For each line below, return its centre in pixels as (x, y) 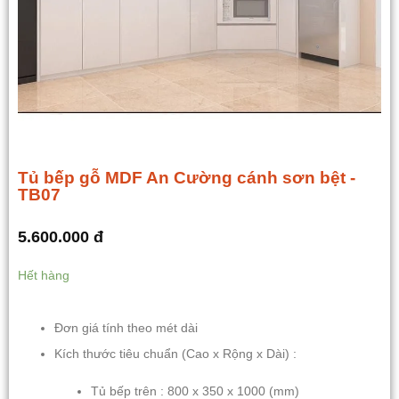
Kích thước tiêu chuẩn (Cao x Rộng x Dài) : (176, 354)
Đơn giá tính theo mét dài (126, 328)
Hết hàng (44, 276)
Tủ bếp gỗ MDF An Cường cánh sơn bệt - (187, 177)
